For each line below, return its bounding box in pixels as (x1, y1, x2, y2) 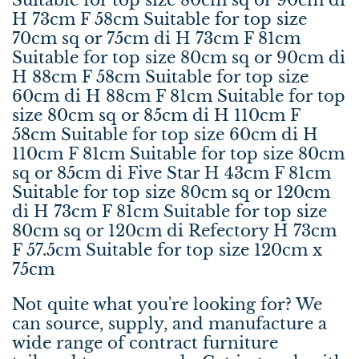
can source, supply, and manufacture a (12, 313, 327, 333)
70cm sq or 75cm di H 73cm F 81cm (12, 28, 301, 48)
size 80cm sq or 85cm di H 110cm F (12, 105, 300, 125)
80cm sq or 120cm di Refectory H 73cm (12, 220, 337, 240)
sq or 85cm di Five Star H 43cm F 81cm (12, 163, 331, 183)
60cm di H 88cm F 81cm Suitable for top (12, 86, 345, 106)
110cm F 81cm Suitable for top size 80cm (12, 143, 345, 163)
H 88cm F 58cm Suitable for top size (12, 67, 309, 87)
